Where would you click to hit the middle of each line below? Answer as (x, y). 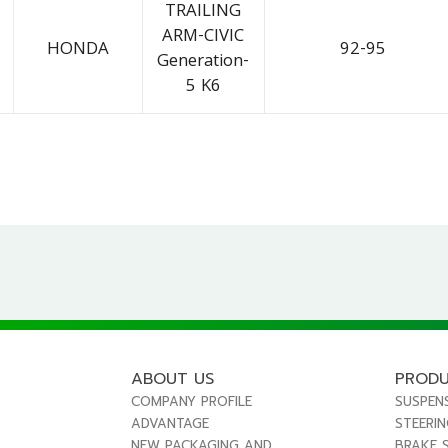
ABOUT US (173, 378)
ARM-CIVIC (203, 38)
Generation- (203, 63)
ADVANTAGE (170, 423)
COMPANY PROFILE (192, 401)
